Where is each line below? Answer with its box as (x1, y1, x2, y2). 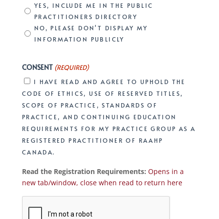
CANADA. (22, 148, 55, 156)
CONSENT (22, 62, 53, 72)
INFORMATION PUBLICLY (34, 35, 125, 43)
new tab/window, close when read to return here (22, 177, 182, 187)
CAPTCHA (21, 205, 61, 215)
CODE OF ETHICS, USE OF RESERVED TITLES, (22, 89, 183, 97)
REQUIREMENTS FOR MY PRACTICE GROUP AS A (22, 124, 196, 132)
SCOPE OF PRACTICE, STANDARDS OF (22, 101, 158, 109)
